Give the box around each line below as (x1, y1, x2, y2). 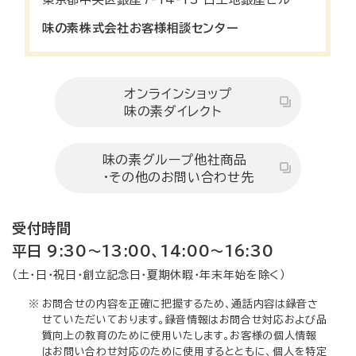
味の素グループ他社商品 (102, 153, 247, 166)
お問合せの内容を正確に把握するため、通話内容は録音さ (41, 298, 319, 309)
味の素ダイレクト (124, 104, 222, 118)
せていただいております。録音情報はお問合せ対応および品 (41, 314, 327, 325)
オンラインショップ (124, 87, 232, 100)
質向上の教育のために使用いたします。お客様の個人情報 (41, 330, 317, 341)
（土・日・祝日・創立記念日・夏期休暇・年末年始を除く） (12, 269, 286, 281)
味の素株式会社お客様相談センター (42, 22, 238, 35)
